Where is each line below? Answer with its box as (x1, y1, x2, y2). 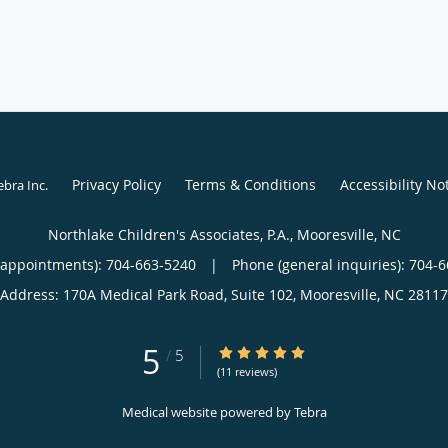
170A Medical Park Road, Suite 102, (63, 284, 300, 304)
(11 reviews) (216, 363, 277, 379)
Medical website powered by (121, 402, 294, 421)
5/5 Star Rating (216, 342, 316, 362)
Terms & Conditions (184, 174, 316, 194)
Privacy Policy (71, 174, 161, 194)
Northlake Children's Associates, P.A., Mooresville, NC (47, 224, 401, 244)
